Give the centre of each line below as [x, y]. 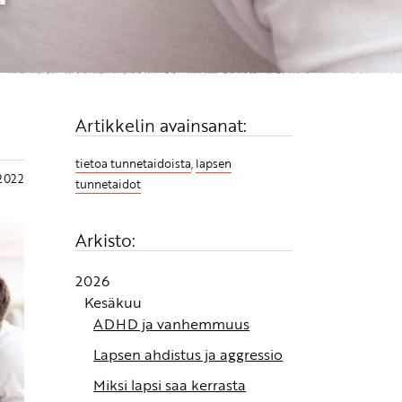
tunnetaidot [109, 184]
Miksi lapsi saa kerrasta [170, 385]
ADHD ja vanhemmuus [172, 324]
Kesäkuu [114, 303]
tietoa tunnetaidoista [134, 163]
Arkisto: [106, 240]
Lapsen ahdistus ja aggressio [188, 355]
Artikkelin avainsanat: [162, 126]
